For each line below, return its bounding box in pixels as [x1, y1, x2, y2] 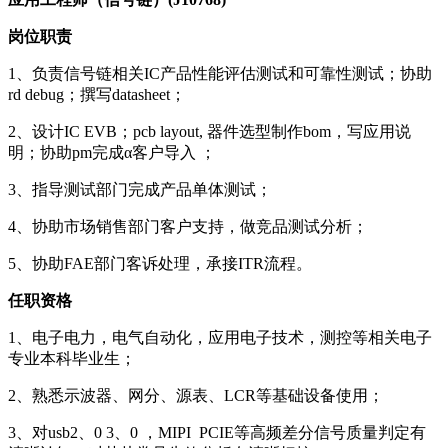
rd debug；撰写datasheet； [8, 85, 186, 103]
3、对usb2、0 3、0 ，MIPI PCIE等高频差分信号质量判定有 [8, 423, 426, 441]
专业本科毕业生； [8, 349, 136, 367]
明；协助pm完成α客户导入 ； [8, 143, 216, 161]
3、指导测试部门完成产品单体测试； [8, 180, 272, 198]
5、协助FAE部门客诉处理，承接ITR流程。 [8, 254, 312, 272]
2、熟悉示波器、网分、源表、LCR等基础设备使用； [8, 386, 384, 404]
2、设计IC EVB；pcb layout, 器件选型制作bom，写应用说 [8, 122, 411, 140]
